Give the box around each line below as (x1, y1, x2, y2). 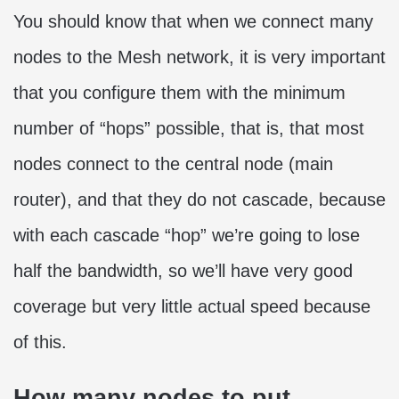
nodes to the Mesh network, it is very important (13, 47, 386, 68)
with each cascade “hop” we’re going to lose (13, 225, 360, 246)
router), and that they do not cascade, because (13, 190, 386, 210)
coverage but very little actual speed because (13, 297, 370, 317)
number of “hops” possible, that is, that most (13, 118, 364, 139)
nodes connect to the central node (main (13, 154, 333, 175)
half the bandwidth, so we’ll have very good (13, 261, 353, 281)
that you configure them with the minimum (13, 83, 346, 103)
